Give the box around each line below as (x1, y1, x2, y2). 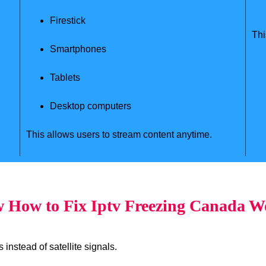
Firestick (49, 15, 85, 26)
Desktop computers (49, 100, 131, 111)
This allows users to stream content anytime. (26, 129, 212, 140)
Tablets (49, 72, 80, 83)
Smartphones (49, 43, 106, 54)
